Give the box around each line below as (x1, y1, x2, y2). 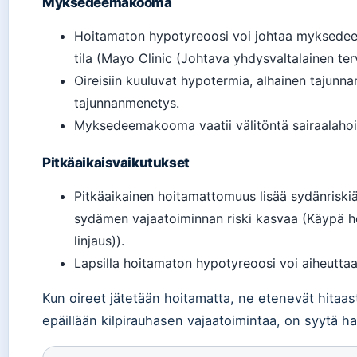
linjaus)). (74, 233, 124, 249)
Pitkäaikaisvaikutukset (42, 155, 190, 171)
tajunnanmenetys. (74, 95, 179, 111)
